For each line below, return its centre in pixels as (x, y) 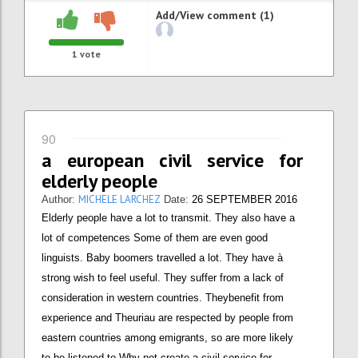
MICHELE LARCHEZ (119, 199)
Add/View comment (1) (215, 15)
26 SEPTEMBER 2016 (245, 199)
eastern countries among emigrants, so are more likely (167, 337)
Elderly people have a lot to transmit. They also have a (168, 217)
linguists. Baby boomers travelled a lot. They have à (162, 257)
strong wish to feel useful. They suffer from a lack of (163, 277)
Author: (60, 199)
